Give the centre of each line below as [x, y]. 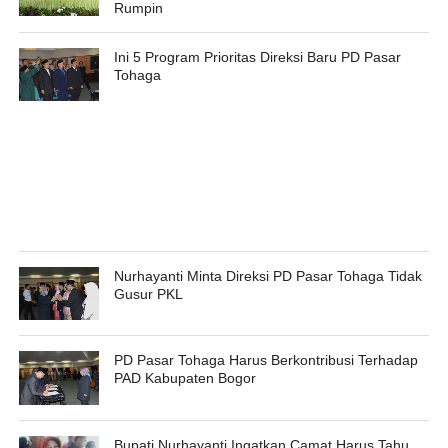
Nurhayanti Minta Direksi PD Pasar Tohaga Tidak [267, 276]
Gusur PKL [148, 294]
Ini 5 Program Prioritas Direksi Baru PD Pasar [257, 56]
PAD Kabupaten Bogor [184, 378]
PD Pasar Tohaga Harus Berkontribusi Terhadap [265, 360]
